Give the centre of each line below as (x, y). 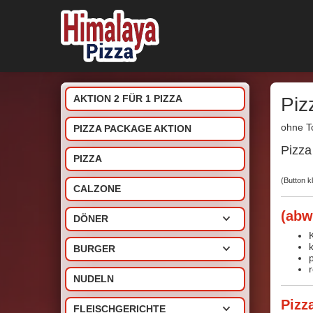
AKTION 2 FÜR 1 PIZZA (128, 99)
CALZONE (97, 189)
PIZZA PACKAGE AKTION (132, 129)
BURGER (94, 249)
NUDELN (94, 279)
